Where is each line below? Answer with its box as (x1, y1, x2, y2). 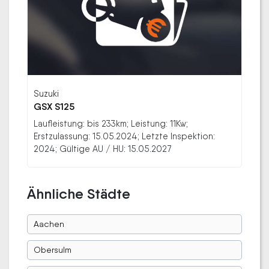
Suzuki (34, 88, 59, 98)
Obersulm (34, 244, 71, 255)
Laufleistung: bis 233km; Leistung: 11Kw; (34, 118, 188, 128)
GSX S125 (34, 100, 74, 112)
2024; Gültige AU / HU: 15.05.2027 (34, 143, 172, 154)
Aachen (34, 219, 64, 229)
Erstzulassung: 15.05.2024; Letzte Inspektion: (34, 130, 215, 141)
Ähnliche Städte (27, 184, 130, 202)
